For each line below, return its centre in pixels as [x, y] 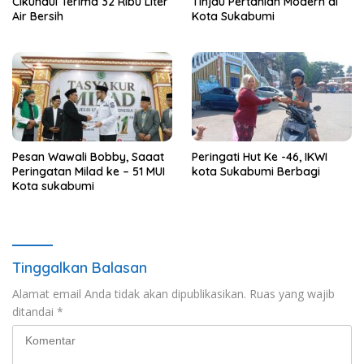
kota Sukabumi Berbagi [256, 172]
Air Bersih [38, 16]
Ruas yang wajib [292, 294]
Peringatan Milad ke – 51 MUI [89, 172]
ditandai [35, 312]
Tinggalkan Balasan [80, 268]
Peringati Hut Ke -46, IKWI [260, 157]
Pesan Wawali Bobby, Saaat [88, 157]
